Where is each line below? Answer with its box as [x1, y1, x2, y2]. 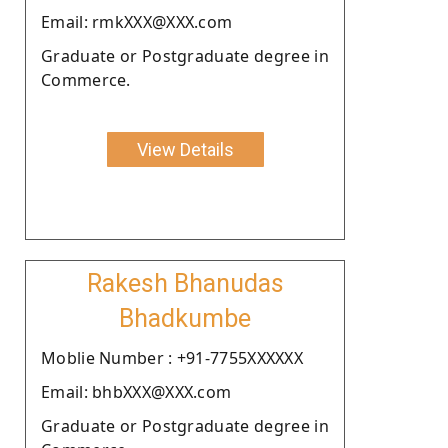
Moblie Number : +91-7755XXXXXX [41, 346, 303, 369]
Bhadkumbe [119, 303, 251, 333]
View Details [136, 138, 234, 160]
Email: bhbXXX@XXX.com [41, 380, 232, 403]
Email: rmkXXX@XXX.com [41, 10, 233, 33]
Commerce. [41, 68, 131, 91]
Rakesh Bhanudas [86, 268, 284, 298]
